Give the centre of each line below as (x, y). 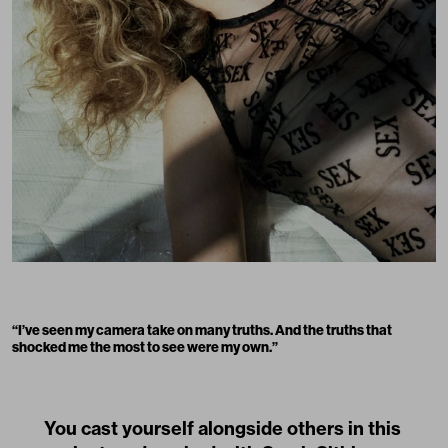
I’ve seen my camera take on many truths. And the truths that (205, 329)
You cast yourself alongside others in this (222, 428)
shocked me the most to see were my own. (142, 346)
